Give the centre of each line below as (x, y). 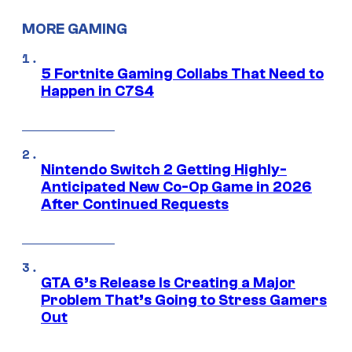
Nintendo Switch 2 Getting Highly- (164, 170)
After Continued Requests (135, 205)
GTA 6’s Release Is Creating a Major (168, 283)
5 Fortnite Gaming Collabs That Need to (182, 74)
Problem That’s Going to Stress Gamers (184, 301)
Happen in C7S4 (97, 92)
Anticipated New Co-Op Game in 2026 (176, 187)
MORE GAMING (75, 29)
